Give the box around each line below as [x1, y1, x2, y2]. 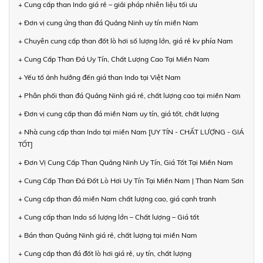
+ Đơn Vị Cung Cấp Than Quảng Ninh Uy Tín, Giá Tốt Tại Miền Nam [18, 157, 233, 167]
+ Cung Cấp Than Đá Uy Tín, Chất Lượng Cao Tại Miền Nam [18, 54, 210, 63]
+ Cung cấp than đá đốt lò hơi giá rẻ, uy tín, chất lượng [18, 248, 191, 258]
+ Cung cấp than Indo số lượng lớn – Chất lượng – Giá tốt [18, 212, 199, 221]
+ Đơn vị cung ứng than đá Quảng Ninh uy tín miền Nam [18, 18, 198, 27]
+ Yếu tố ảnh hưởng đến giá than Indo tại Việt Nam [18, 72, 181, 82]
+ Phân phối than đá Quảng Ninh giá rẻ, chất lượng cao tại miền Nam [18, 90, 241, 100]
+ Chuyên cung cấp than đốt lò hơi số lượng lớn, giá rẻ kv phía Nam [18, 36, 233, 45]
